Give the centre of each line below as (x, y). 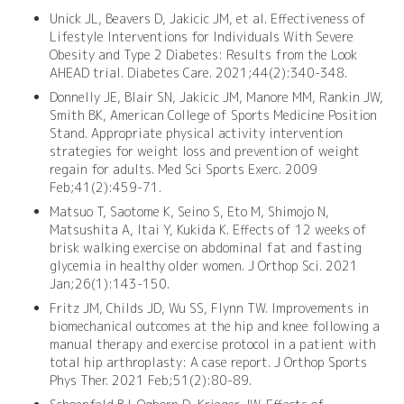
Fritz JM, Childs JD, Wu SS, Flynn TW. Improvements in (209, 308)
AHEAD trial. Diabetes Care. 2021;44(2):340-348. (198, 72)
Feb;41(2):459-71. (106, 187)
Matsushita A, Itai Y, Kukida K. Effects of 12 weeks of (208, 229)
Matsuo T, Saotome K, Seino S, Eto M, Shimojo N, (189, 211)
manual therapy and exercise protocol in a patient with (213, 344)
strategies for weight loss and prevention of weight (205, 151)
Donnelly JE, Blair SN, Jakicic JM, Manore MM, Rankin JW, (216, 96)
